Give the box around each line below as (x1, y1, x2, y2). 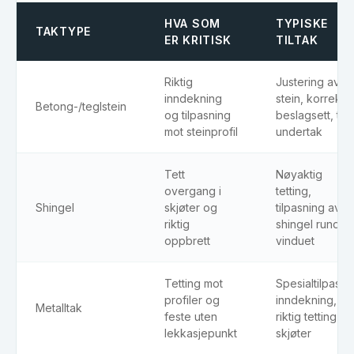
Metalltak (36, 301, 82, 315)
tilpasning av (276, 201, 341, 215)
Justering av (276, 75, 340, 89)
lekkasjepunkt (164, 326, 237, 341)
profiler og (164, 293, 220, 307)
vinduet (276, 234, 314, 248)
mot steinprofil (164, 125, 238, 139)
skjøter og (164, 201, 217, 215)
